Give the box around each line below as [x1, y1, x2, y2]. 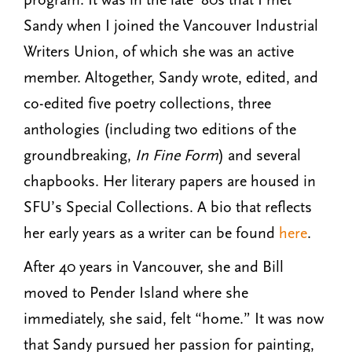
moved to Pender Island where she [24, 284, 248, 302]
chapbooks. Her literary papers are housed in [24, 172, 316, 190]
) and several [218, 146, 301, 164]
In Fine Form [135, 146, 218, 164]
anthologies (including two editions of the [24, 120, 296, 138]
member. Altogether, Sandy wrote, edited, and [24, 68, 318, 86]
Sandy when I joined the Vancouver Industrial [24, 16, 318, 35]
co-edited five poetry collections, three [24, 94, 271, 112]
